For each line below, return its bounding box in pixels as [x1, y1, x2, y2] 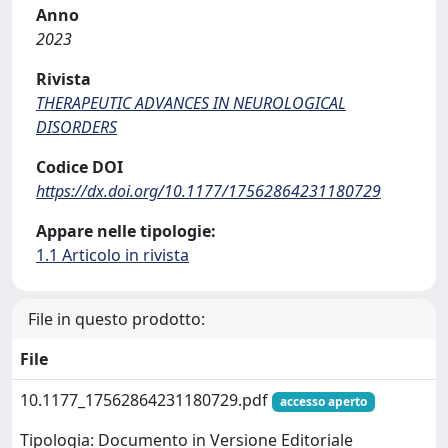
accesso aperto [279, 393, 367, 410]
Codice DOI [36, 156, 123, 178]
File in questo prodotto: [28, 308, 205, 330]
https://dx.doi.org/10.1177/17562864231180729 [36, 180, 381, 202]
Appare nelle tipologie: [36, 220, 216, 242]
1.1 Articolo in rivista [36, 244, 189, 266]
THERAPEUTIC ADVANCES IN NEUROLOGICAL [36, 92, 346, 114]
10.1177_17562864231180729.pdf [20, 389, 272, 411]
